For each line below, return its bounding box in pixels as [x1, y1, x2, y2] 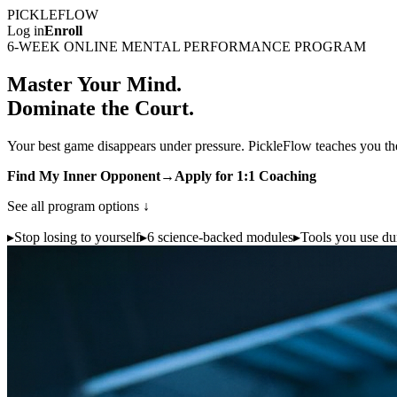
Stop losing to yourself [14, 229, 140, 245]
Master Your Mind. [7, 72, 182, 96]
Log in [7, 23, 44, 38]
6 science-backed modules [147, 229, 293, 245]
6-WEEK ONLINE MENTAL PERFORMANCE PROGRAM [7, 39, 366, 54]
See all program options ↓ [7, 198, 150, 214]
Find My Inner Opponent [7, 167, 160, 183]
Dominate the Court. [7, 96, 194, 120]
